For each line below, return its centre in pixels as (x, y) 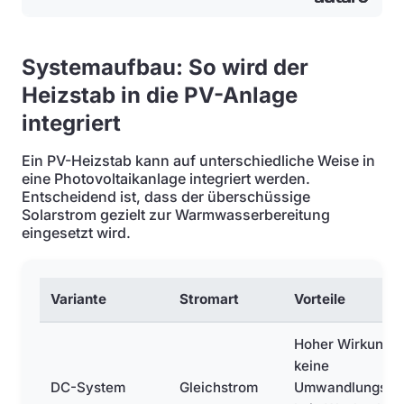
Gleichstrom (219, 387)
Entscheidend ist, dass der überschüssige (166, 197)
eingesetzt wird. (76, 233)
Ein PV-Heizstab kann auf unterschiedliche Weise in (198, 161)
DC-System (88, 387)
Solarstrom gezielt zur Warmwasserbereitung (176, 215)
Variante (78, 299)
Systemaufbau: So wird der (165, 67)
